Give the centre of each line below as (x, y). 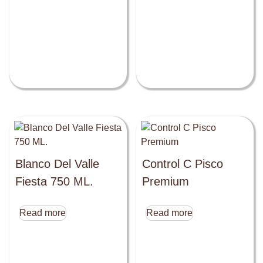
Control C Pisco (183, 164)
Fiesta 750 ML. (54, 182)
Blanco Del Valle (57, 164)
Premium (166, 182)
